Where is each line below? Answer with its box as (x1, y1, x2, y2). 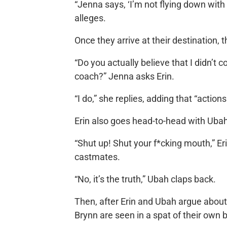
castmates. (74, 151, 120, 162)
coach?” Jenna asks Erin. (74, 70, 174, 82)
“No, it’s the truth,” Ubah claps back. (74, 173, 216, 184)
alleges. (74, 12, 106, 23)
